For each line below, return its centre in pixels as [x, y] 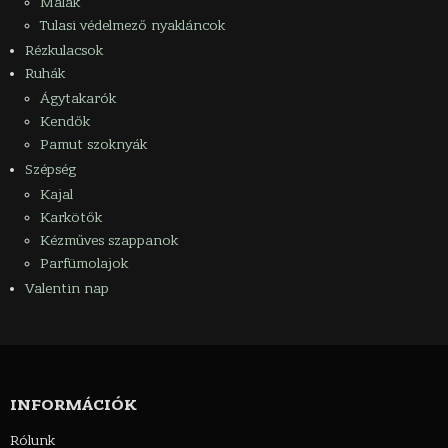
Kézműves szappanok [109, 241]
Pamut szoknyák [93, 145]
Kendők [65, 122]
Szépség [50, 170]
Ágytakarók [78, 99]
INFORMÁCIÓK [73, 405]
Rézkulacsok [64, 51]
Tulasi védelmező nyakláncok [132, 26]
